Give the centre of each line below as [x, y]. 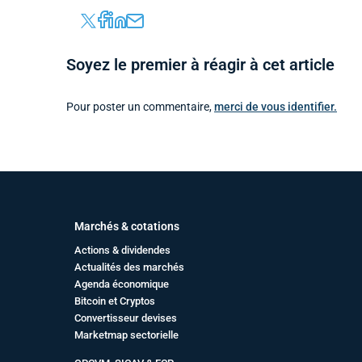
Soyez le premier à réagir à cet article [200, 64]
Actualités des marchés [129, 267]
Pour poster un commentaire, [140, 107]
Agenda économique [122, 284]
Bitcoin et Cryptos [115, 301]
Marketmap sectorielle [126, 335]
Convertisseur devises [126, 318]
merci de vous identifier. [276, 107]
